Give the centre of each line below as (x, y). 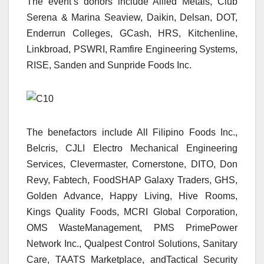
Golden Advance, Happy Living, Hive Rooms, (132, 196)
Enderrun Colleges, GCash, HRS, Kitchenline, (132, 34)
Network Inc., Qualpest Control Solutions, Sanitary (132, 244)
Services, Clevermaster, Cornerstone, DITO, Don (132, 164)
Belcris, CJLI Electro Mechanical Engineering (132, 148)
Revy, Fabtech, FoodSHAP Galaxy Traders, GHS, (132, 180)
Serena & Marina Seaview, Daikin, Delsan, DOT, (132, 18)
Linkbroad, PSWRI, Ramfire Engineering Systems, (132, 49)
